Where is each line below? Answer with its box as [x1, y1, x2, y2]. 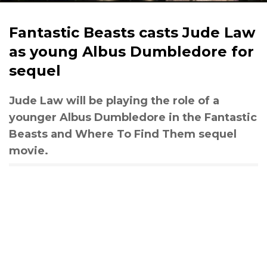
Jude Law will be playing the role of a [9, 94, 219, 107]
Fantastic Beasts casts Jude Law [9, 24, 255, 41]
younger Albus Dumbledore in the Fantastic [9, 111, 257, 124]
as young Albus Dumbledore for [9, 43, 254, 60]
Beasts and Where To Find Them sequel [9, 128, 237, 141]
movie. [9, 144, 48, 157]
